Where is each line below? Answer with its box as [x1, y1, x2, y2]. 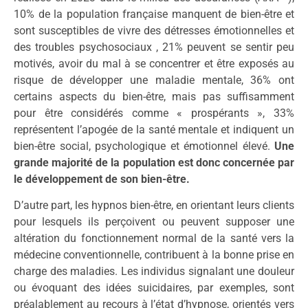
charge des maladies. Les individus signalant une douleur [14, 265, 294, 278]
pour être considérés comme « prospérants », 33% [14, 107, 294, 120]
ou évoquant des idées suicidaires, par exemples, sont [14, 281, 294, 295]
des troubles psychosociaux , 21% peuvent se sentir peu [14, 41, 294, 54]
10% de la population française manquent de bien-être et [14, 8, 294, 21]
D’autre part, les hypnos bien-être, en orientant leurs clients [14, 199, 294, 212]
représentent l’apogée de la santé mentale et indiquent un [14, 123, 294, 137]
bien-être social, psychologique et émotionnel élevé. [14, 140, 274, 153]
